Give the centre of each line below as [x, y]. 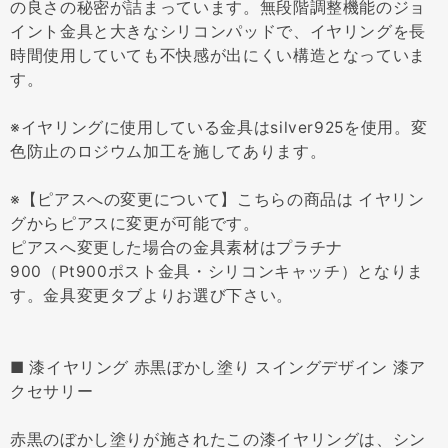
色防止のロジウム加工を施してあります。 [168, 151]
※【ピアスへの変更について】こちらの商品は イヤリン [217, 199]
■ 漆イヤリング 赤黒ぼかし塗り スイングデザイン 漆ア [218, 367]
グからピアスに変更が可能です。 [135, 223]
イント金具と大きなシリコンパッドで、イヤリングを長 [218, 31]
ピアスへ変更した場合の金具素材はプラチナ [176, 247]
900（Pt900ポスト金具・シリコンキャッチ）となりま [217, 271]
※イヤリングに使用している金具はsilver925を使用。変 [219, 127]
